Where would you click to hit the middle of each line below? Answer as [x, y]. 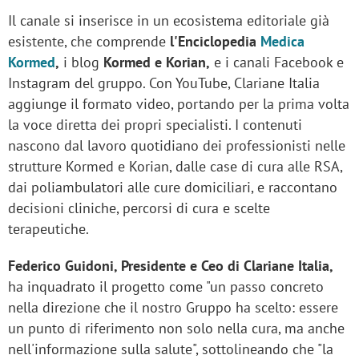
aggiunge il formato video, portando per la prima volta [179, 104]
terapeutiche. [48, 229]
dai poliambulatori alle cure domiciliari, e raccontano [173, 188]
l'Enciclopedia [213, 42]
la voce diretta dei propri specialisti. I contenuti [155, 125]
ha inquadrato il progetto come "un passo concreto [166, 287]
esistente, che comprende [87, 42]
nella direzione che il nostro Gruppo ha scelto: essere [173, 308]
